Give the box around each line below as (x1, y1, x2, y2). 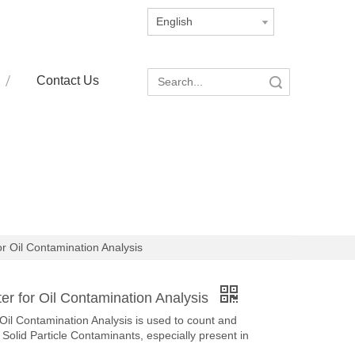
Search (184, 75, 216, 88)
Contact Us (36, 74, 99, 87)
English (156, 15, 193, 28)
